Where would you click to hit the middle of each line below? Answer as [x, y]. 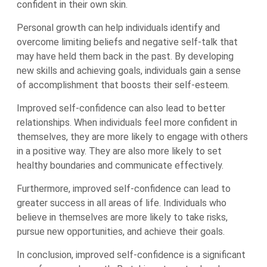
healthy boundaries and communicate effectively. [120, 165]
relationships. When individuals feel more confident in [127, 122]
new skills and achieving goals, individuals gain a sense [129, 71]
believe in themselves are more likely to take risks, [122, 217]
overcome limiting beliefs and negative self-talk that [127, 42]
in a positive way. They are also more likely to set [119, 151]
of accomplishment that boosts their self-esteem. [123, 85]
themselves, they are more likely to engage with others [132, 137]
